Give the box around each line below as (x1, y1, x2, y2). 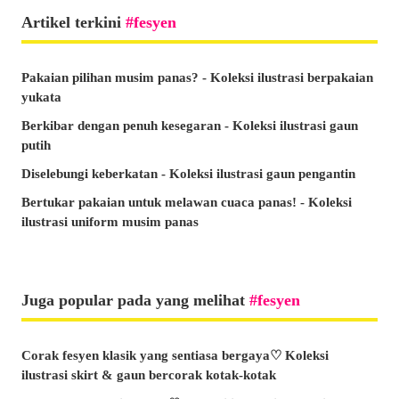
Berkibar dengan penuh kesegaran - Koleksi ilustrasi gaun (21, 118, 358, 134)
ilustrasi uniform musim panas (21, 215, 199, 230)
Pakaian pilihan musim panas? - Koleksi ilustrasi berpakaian (21, 70, 373, 85)
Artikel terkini (21, 13, 126, 32)
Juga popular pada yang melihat (21, 291, 249, 310)
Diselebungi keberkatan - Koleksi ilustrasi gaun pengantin (21, 167, 355, 182)
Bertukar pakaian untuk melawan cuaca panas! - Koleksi (21, 195, 352, 210)
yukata (21, 90, 61, 105)
